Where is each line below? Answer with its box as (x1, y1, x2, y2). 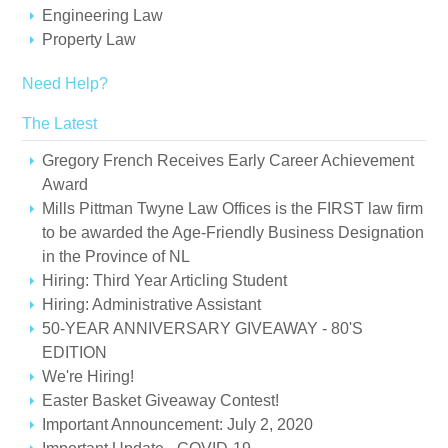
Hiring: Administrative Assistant (42, 296, 262, 313)
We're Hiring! (42, 368, 135, 385)
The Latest (22, 115, 98, 132)
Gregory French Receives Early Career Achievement (42, 152, 415, 169)
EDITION (42, 344, 108, 361)
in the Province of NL (42, 248, 191, 265)
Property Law (42, 31, 137, 48)
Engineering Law (42, 7, 164, 24)
